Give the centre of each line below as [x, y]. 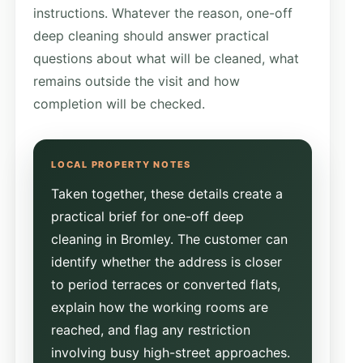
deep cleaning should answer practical [151, 35]
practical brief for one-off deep [147, 216]
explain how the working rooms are [160, 307]
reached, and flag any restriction [151, 329]
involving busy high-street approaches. [171, 352]
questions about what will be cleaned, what [166, 58]
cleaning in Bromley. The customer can [169, 239]
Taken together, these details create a [167, 193]
